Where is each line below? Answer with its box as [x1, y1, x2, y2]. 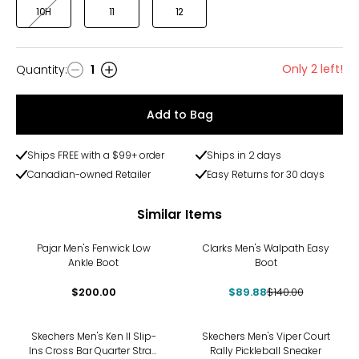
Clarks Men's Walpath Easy [202, 241, 329, 255]
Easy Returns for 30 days [207, 167, 325, 181]
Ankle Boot [68, 256, 119, 269]
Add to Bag [146, 107, 213, 123]
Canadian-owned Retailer [27, 167, 151, 181]
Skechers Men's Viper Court [201, 329, 330, 343]
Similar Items [137, 204, 222, 224]
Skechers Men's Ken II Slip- [30, 329, 156, 343]
